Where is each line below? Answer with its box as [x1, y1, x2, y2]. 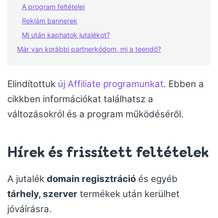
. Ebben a [163, 78, 204, 90]
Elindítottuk [7, 78, 58, 90]
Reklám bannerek [22, 17, 77, 25]
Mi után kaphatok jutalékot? [22, 31, 110, 39]
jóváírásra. [7, 203, 52, 215]
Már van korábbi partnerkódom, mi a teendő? [17, 45, 161, 53]
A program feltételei [22, 2, 85, 11]
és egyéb [136, 173, 178, 184]
